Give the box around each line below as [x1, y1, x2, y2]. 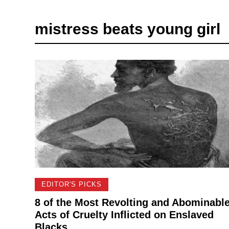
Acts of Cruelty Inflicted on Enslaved [34, 209, 214, 220]
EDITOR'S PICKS [41, 180, 102, 189]
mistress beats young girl [34, 20, 220, 37]
